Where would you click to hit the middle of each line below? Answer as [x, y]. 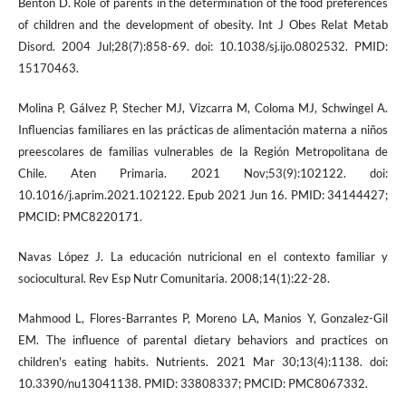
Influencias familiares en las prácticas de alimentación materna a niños [203, 130]
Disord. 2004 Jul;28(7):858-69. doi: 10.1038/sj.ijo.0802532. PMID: [203, 47]
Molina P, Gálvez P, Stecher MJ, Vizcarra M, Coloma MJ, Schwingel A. [203, 108]
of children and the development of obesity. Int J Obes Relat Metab [203, 25]
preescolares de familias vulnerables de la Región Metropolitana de [203, 152]
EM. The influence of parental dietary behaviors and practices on [203, 340]
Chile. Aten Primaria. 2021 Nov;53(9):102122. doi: [203, 174]
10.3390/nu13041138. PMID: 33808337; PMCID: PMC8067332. [193, 384]
